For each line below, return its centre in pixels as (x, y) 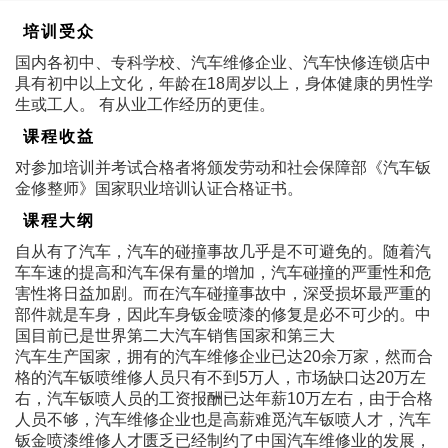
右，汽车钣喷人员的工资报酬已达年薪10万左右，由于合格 (224, 398)
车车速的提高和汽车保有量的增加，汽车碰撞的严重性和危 (223, 272)
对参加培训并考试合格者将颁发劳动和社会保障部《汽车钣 (223, 167)
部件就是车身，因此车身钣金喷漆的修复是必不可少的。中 (223, 314)
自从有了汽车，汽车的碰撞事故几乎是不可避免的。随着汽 (223, 251)
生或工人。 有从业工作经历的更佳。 (145, 104)
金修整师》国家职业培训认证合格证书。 (159, 188)
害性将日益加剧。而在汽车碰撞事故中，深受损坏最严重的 (223, 293)
